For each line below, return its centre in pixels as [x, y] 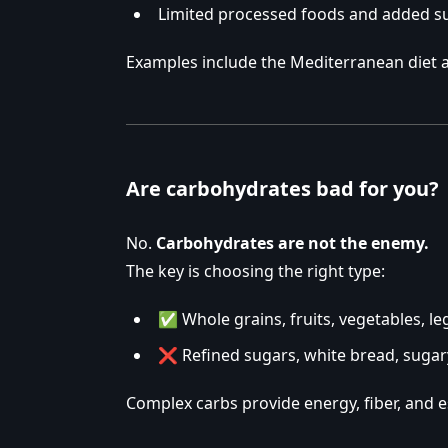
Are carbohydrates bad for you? [282, 189]
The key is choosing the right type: [255, 271]
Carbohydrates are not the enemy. [292, 243]
